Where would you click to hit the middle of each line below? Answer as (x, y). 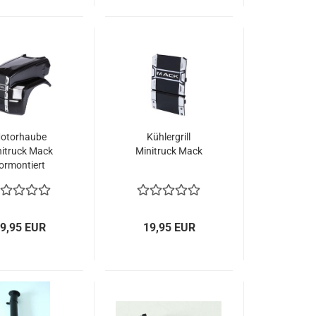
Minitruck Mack (169, 151)
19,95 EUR (169, 227)
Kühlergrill (169, 137)
